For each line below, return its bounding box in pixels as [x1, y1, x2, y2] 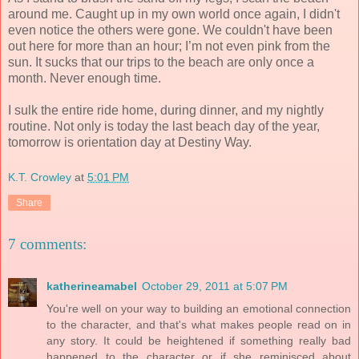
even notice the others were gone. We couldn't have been [8, 22, 333, 37]
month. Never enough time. [8, 71, 161, 85]
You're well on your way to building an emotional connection [46, 301, 351, 315]
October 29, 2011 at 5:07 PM [142, 279, 288, 292]
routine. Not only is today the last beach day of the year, [8, 119, 320, 133]
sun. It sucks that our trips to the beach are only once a [8, 54, 314, 69]
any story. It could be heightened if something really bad [46, 333, 351, 347]
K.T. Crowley [8, 170, 71, 184]
